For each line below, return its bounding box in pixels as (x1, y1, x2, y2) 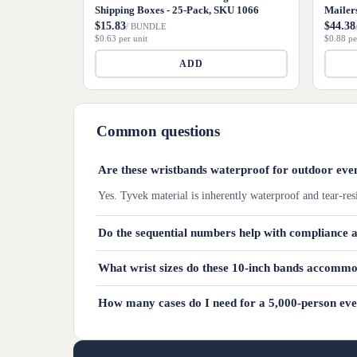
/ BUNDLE (126, 22, 167, 31)
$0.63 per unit (95, 33, 147, 43)
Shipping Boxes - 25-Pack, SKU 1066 (95, 4, 259, 16)
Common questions (96, 123, 220, 139)
